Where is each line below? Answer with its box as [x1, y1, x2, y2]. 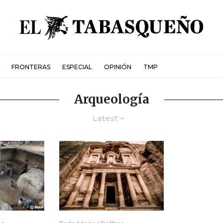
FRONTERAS [11, 63, 50, 71]
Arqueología [74, 92, 149, 107]
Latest [93, 114, 118, 123]
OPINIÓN [104, 63, 131, 71]
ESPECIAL [62, 63, 92, 71]
